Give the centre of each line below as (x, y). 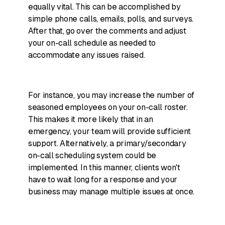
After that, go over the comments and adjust (107, 31)
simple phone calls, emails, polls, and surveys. (111, 19)
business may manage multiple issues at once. (112, 192)
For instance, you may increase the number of (111, 95)
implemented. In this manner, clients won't (104, 167)
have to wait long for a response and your (103, 180)
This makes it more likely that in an (91, 119)
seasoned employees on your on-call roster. (108, 107)
